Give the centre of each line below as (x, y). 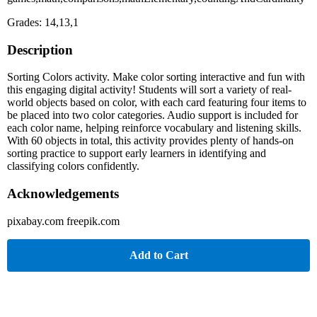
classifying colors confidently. (73, 166)
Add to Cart (158, 255)
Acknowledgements (63, 194)
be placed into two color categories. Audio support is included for (152, 115)
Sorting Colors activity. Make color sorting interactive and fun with (156, 77)
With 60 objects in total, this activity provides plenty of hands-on (150, 141)
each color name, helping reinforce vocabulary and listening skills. (154, 128)
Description (40, 50)
